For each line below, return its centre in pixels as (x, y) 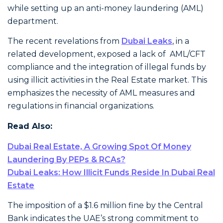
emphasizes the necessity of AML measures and (101, 93)
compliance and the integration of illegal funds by (107, 67)
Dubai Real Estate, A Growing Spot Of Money (99, 146)
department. (33, 21)
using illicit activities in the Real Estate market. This (107, 80)
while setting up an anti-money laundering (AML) (106, 8)
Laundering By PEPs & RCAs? (66, 159)
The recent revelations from (64, 41)
